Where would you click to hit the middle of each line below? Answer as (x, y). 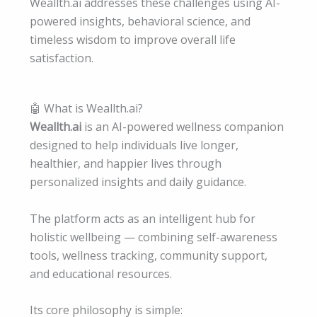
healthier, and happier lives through (126, 164)
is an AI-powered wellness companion (183, 127)
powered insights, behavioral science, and (140, 21)
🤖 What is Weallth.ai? (86, 109)
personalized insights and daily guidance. (138, 182)
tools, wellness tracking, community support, (149, 255)
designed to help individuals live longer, (134, 145)
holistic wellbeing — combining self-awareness (154, 237)
